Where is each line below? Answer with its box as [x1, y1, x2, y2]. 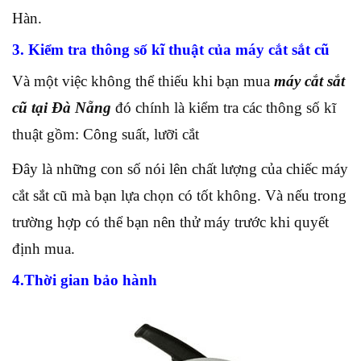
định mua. [12, 239, 75, 257]
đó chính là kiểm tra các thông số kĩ [111, 98, 336, 116]
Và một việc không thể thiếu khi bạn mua [12, 72, 274, 89]
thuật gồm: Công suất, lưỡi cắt [12, 125, 199, 143]
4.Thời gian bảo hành [12, 271, 157, 288]
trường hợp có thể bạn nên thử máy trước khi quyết [12, 213, 329, 230]
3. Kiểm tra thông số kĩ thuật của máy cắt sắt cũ [12, 40, 330, 58]
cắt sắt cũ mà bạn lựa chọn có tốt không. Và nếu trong [12, 186, 346, 204]
